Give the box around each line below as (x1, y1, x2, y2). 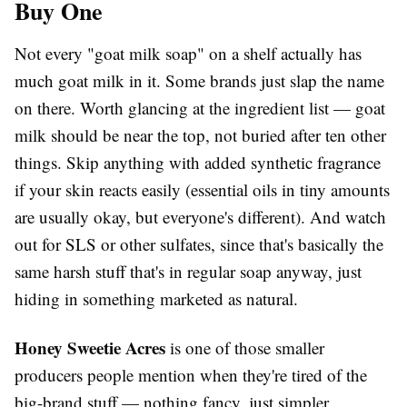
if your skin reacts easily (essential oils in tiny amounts (15, 178, 390, 202)
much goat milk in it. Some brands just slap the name (15, 69, 384, 93)
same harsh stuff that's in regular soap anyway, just (15, 260, 362, 283)
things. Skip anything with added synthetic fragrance (15, 151, 381, 174)
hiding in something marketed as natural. (15, 287, 298, 311)
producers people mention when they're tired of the (15, 363, 367, 387)
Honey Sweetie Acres (15, 335, 165, 361)
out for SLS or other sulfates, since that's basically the (15, 233, 383, 256)
